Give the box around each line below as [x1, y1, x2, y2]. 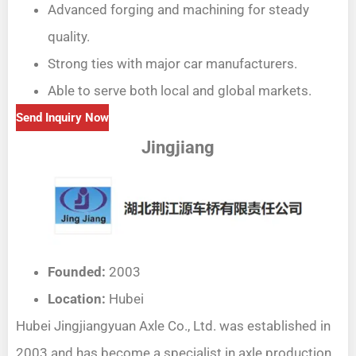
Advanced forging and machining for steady [48, 2, 309, 18]
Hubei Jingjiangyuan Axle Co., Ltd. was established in [16, 318, 331, 335]
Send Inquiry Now [16, 110, 109, 126]
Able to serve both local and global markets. [48, 83, 311, 99]
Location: [48, 291, 106, 308]
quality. [48, 29, 90, 45]
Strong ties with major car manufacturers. [48, 56, 297, 72]
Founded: [48, 264, 106, 281]
